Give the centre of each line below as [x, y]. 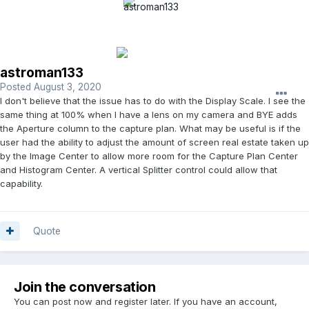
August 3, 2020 [68, 87]
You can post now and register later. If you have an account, [146, 301]
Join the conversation [85, 287]
